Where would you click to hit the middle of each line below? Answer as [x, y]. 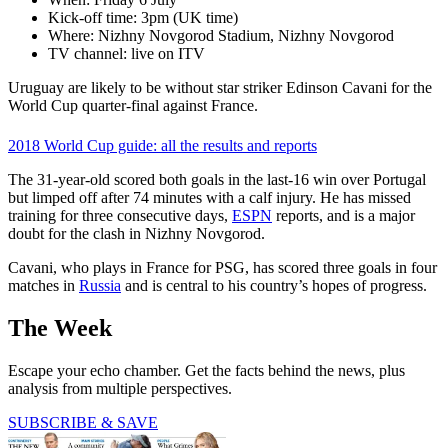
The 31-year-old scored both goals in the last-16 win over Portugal [217, 180]
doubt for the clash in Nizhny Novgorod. [136, 234]
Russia [100, 286]
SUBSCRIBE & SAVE [83, 422]
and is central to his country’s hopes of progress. [274, 286]
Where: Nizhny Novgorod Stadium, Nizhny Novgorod [221, 35]
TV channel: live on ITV [126, 53]
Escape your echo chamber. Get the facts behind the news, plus [206, 370]
